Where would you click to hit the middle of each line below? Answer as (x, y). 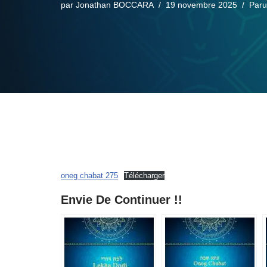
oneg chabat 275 (89, 176)
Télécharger (144, 176)
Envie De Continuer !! (122, 200)
